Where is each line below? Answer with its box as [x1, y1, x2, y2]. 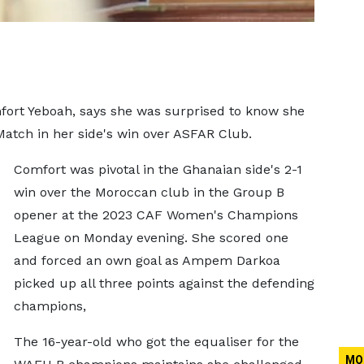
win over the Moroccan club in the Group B [13, 184, 284, 200]
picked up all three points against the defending [13, 275, 314, 291]
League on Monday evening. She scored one [13, 230, 288, 245]
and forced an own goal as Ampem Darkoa [13, 253, 280, 268]
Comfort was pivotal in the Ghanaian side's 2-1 [13, 162, 302, 177]
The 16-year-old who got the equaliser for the [13, 334, 299, 349]
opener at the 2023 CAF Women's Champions [13, 207, 298, 223]
